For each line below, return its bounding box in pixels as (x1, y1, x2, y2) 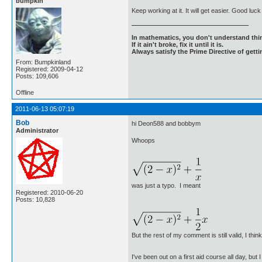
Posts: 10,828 (16, 195, 55, 203)
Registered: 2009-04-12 (16, 65, 83, 73)
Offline (16, 88, 34, 96)
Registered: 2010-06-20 (16, 188, 83, 196)
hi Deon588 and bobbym (132, 120, 201, 127)
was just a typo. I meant (132, 181, 201, 189)
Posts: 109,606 (16, 72, 58, 80)
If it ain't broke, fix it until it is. (132, 41, 223, 49)
